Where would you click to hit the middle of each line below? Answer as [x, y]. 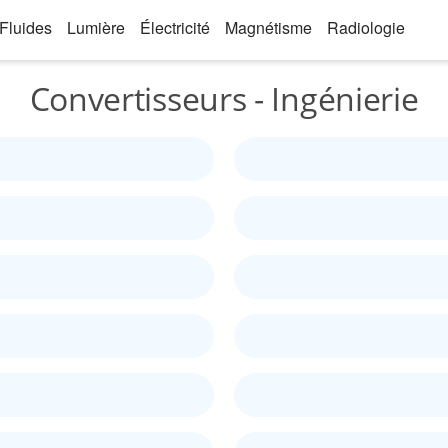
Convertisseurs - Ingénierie [224, 98]
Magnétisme [268, 27]
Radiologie [366, 27]
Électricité [175, 27]
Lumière [96, 27]
